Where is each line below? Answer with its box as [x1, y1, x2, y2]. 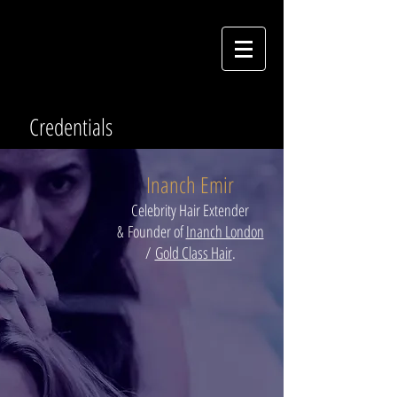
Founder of [127, 221, 186, 242]
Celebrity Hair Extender [131, 199, 249, 221]
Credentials [29, 111, 113, 143]
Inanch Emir [146, 169, 234, 199]
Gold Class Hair [154, 242, 232, 263]
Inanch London [185, 221, 264, 242]
